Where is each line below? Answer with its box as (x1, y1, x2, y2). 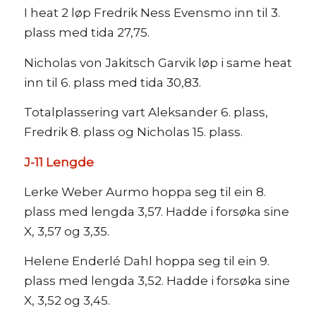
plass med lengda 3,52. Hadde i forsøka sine (23, 274, 290, 288)
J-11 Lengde (23, 154, 94, 169)
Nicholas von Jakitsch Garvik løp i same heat (23, 55, 292, 70)
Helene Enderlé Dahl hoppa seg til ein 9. (23, 254, 269, 269)
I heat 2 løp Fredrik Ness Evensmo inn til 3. (23, 6, 280, 20)
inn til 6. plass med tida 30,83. (23, 75, 201, 90)
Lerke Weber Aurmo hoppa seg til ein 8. (23, 184, 266, 199)
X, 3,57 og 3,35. (23, 224, 109, 238)
